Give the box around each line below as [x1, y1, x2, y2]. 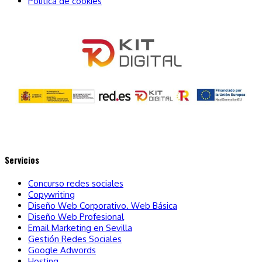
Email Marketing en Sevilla [28, 222, 132, 233]
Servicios [5, 153, 39, 167]
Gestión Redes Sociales [28, 233, 122, 244]
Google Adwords [28, 244, 96, 256]
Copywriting [28, 188, 75, 200]
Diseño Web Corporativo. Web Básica [28, 199, 177, 211]
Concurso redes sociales [28, 177, 123, 189]
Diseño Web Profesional [28, 211, 124, 222]
